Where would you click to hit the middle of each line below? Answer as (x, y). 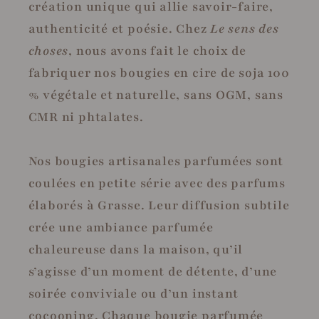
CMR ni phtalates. (86, 117)
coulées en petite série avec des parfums (157, 183)
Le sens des (245, 28)
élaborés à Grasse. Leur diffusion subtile (159, 205)
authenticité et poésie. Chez (119, 28)
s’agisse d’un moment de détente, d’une (153, 271)
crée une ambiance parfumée (121, 227)
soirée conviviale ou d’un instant (134, 293)
